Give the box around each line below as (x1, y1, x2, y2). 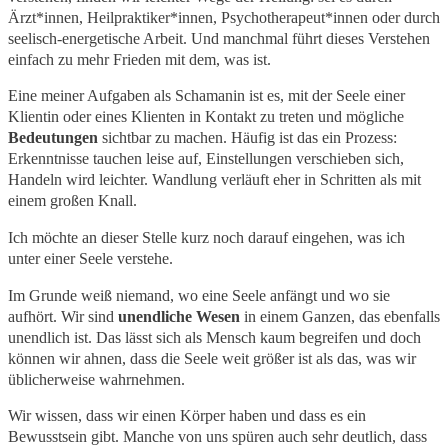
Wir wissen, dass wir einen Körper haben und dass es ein (8, 407, 366, 425)
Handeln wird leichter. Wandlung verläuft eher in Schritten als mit (8, 171, 421, 189)
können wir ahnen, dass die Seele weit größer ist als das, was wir (8, 349, 416, 367)
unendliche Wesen (118, 307, 240, 325)
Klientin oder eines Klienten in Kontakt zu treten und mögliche (8, 108, 404, 126)
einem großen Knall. (8, 192, 137, 210)
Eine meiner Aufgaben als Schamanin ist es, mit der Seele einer (8, 87, 405, 105)
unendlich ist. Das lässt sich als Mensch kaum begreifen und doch (8, 328, 421, 346)
